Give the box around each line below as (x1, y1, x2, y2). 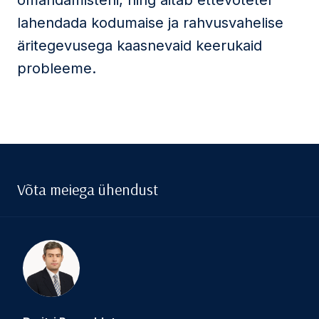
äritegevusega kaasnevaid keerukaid (17, 37, 262, 54)
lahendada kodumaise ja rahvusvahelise (17, 14, 283, 31)
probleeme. (17, 60, 96, 77)
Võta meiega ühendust (17, 179, 158, 199)
